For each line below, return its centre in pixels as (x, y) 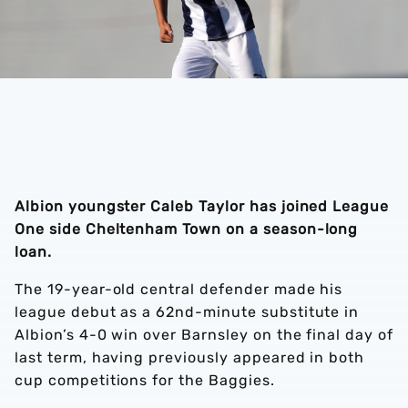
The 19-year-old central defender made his (179, 289)
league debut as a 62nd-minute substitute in (187, 312)
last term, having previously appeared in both (190, 357)
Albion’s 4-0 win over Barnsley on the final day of (204, 335)
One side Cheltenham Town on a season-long (187, 229)
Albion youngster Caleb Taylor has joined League (202, 206)
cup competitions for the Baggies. (145, 380)
